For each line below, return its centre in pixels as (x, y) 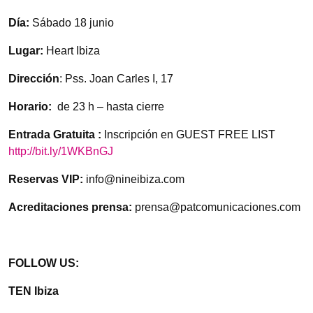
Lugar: (27, 51)
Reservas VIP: (46, 180)
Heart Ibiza (73, 51)
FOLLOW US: (44, 263)
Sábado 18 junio (72, 23)
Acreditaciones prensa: (70, 208)
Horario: (31, 107)
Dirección (34, 79)
